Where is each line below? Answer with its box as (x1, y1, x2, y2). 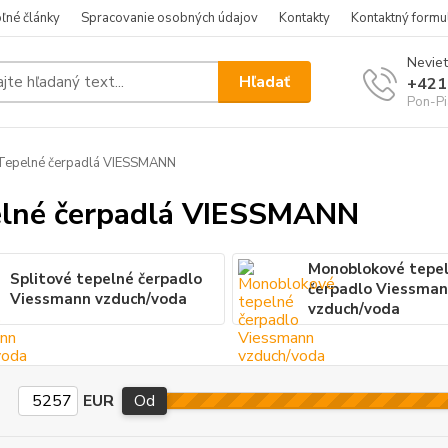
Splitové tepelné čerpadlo (9, 269, 202, 289)
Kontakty (279, 9, 330, 27)
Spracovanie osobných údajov (81, 9, 258, 27)
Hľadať (239, 70, 291, 93)
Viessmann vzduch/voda (9, 289, 187, 309)
